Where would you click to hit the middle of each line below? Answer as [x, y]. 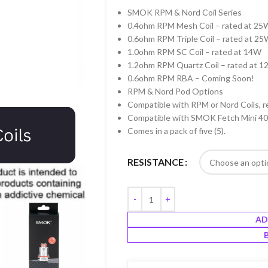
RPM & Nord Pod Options [175, 91]
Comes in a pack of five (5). [176, 131]
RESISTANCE [155, 162]
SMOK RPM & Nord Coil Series [184, 12]
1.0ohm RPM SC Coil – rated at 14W [194, 52]
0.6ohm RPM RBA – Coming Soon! [191, 78]
